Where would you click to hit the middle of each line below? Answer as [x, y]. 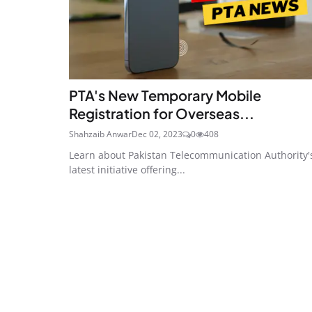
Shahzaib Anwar [100, 134]
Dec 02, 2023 [157, 134]
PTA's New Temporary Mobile [165, 95]
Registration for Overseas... [162, 113]
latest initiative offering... [127, 169]
